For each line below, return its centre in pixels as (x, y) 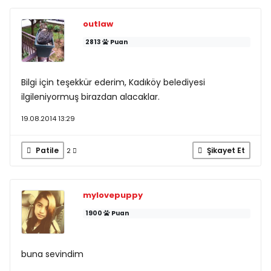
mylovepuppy (113, 195)
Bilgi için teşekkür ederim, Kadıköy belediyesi (113, 83)
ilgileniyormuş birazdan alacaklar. (90, 97)
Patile (46, 150)
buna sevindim (52, 254)
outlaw (98, 24)
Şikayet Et (225, 150)
